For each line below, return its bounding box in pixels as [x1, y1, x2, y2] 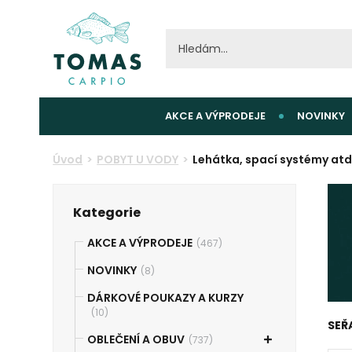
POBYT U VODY [97, 152, 179, 167]
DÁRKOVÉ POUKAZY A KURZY [87, 290, 244, 306]
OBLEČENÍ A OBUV [87, 332, 185, 347]
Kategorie [73, 203, 141, 222]
